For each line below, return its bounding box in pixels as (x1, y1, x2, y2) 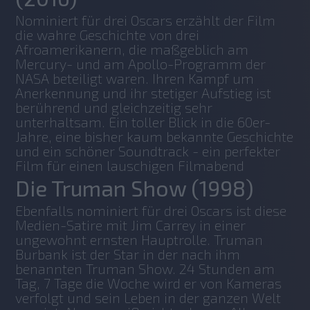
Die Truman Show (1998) (15, 174, 254, 201)
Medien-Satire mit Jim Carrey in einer (15, 216, 246, 233)
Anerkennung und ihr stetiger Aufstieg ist (15, 84, 272, 101)
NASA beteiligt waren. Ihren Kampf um (15, 69, 255, 86)
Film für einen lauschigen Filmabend (15, 156, 245, 174)
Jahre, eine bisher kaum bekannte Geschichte (15, 127, 294, 145)
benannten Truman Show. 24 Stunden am (15, 259, 275, 277)
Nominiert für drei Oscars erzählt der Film (15, 11, 276, 28)
